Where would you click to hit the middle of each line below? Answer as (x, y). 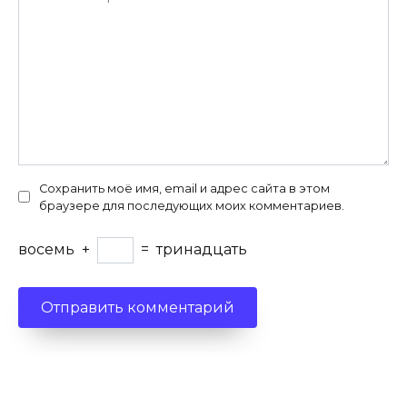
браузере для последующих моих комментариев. (192, 205)
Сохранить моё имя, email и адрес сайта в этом (184, 188)
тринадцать (202, 250)
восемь (46, 250)
